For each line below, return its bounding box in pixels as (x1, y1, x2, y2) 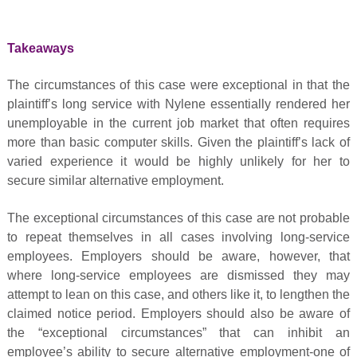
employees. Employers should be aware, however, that (6, 249, 351, 263)
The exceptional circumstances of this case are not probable (6, 210, 351, 225)
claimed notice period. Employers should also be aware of (6, 306, 351, 320)
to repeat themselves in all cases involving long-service (6, 229, 351, 244)
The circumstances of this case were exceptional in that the (6, 78, 351, 92)
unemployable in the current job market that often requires (6, 116, 351, 131)
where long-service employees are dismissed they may (6, 268, 351, 282)
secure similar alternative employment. (6, 174, 224, 188)
